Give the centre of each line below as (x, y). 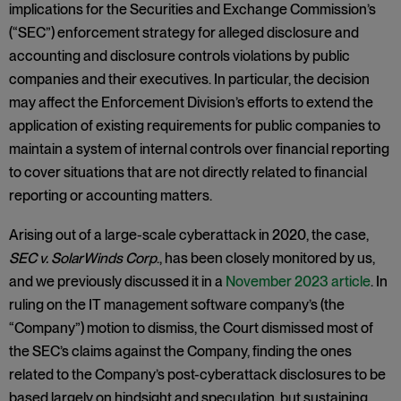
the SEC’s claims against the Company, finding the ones (180, 351)
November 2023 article (298, 282)
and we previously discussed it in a (117, 282)
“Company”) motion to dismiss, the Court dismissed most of (191, 328)
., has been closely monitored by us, (266, 258)
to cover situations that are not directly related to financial (188, 172)
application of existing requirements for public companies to (195, 126)
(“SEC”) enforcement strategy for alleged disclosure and (184, 33)
